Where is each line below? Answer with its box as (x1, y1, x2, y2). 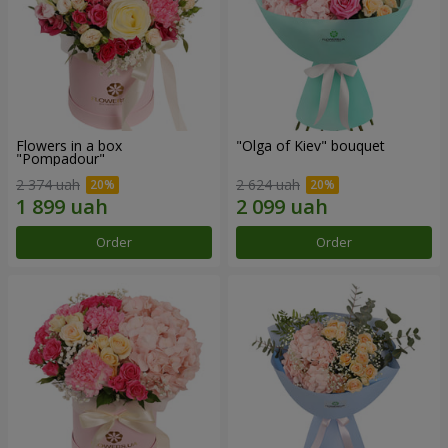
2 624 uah (236, 174, 300, 194)
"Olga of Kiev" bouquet (236, 136, 385, 156)
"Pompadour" (16, 149, 105, 169)
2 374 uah (16, 174, 80, 194)
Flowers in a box (16, 136, 122, 156)
